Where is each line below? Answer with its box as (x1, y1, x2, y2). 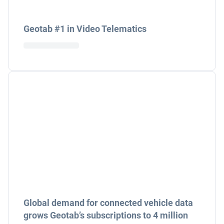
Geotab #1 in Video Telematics (23, 23, 146, 34)
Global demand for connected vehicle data (23, 197, 193, 208)
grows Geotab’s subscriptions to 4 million (23, 210, 188, 220)
